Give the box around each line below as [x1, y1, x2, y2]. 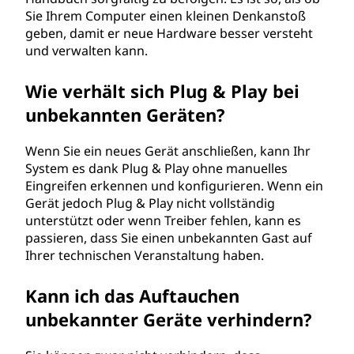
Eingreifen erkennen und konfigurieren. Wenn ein [25, 177, 323, 194]
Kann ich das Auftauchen [25, 284, 239, 307]
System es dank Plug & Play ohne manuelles [25, 160, 288, 177]
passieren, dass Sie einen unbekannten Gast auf [25, 229, 312, 247]
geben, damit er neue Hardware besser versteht [25, 24, 313, 42]
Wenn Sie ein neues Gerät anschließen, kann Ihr [25, 142, 311, 160]
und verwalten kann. [25, 42, 148, 59]
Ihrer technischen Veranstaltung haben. [25, 247, 264, 264]
